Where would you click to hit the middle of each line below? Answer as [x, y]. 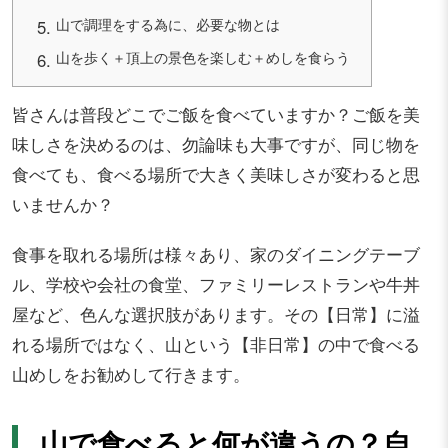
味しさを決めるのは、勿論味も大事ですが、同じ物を [216, 143]
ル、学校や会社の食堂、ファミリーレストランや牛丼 [216, 283]
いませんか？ [63, 203]
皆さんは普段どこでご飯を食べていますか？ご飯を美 [216, 113]
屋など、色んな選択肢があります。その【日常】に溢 [216, 313]
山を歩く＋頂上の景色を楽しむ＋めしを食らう [203, 57]
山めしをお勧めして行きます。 [131, 373]
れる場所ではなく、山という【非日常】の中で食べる [216, 343]
